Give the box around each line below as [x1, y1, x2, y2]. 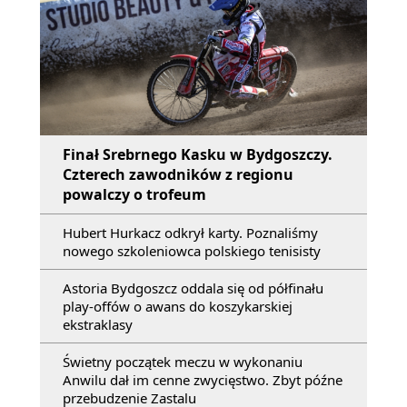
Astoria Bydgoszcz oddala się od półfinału [63, 278, 323, 297]
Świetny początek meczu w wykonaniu [63, 352, 303, 371]
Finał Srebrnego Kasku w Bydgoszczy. [63, 144, 333, 164]
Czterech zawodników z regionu [63, 164, 293, 184]
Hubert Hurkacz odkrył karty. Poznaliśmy [63, 223, 318, 242]
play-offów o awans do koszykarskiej [63, 296, 293, 315]
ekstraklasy [63, 314, 133, 333]
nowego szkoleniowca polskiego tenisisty [63, 241, 321, 260]
